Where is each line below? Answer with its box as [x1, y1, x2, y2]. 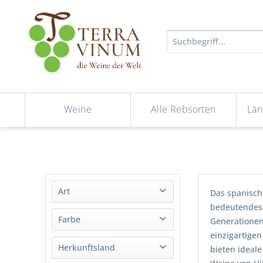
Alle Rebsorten [150, 102, 216, 116]
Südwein [76, 213, 110, 224]
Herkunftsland [58, 242, 116, 254]
